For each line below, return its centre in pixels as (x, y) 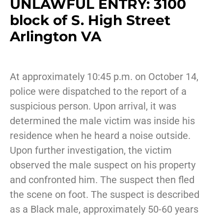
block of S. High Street (90, 20)
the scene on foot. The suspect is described (105, 195)
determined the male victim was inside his (102, 121)
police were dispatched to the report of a (98, 92)
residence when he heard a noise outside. (100, 136)
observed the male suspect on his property (103, 165)
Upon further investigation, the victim (91, 151)
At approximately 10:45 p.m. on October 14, (104, 77)
